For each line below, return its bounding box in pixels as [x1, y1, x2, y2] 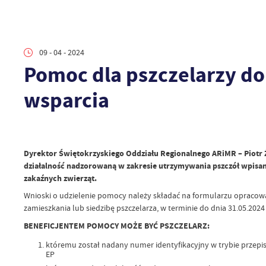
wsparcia [23, 86, 109, 115]
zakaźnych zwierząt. [23, 172, 97, 184]
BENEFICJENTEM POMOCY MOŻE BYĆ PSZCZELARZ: [23, 220, 210, 232]
